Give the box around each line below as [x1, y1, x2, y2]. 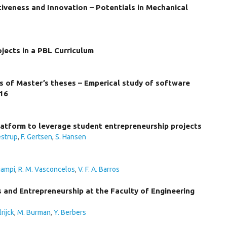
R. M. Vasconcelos [18, 165, 75, 173]
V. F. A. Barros [78, 165, 120, 173]
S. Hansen [55, 133, 86, 141]
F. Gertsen [21, 133, 52, 141]
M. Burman [17, 208, 51, 216]
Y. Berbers [54, 208, 86, 216]
